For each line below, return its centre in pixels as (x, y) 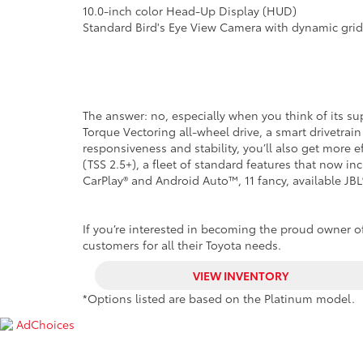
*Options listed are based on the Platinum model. (219, 298)
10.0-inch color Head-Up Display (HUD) (190, 11)
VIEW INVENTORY (241, 275)
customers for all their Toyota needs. (182, 244)
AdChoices (45, 325)
